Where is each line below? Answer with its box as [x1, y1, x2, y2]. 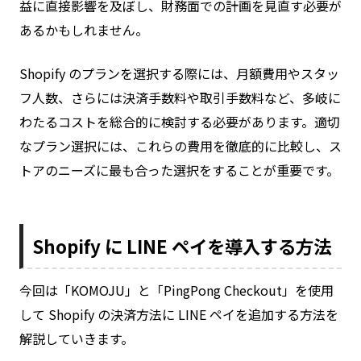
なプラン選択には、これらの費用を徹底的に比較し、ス [19, 136, 342, 156]
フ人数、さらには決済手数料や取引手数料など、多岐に [19, 88, 341, 108]
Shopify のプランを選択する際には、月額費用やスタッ [19, 64, 339, 84]
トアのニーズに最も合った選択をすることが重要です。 [19, 160, 339, 180]
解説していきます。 [19, 329, 134, 349]
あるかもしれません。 [19, 20, 148, 40]
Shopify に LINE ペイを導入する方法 [32, 232, 332, 259]
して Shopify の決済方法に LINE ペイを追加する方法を [19, 305, 338, 325]
